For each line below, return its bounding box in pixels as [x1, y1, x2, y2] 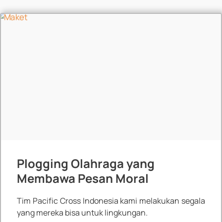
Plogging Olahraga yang [16, 155, 155, 172]
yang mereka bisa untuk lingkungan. [16, 207, 148, 219]
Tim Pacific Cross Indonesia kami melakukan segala [16, 195, 206, 207]
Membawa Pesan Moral [16, 170, 149, 187]
